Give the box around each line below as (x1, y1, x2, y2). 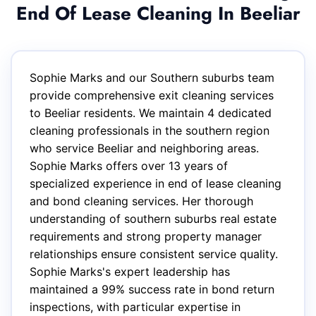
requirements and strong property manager (30, 229, 262, 243)
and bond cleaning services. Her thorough (30, 194, 253, 208)
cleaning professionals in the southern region (30, 123, 269, 138)
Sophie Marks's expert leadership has (30, 265, 230, 279)
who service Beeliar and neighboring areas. (30, 141, 259, 155)
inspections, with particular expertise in (30, 300, 241, 314)
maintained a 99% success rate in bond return (30, 282, 274, 296)
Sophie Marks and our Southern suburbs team (30, 71, 274, 85)
